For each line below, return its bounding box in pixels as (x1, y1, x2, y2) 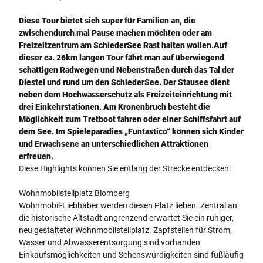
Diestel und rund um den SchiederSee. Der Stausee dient (19, 77, 230, 87)
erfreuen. (19, 151, 53, 161)
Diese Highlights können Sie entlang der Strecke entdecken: (19, 163, 231, 173)
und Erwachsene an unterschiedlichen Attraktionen (19, 139, 208, 149)
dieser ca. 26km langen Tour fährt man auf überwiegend (19, 52, 224, 62)
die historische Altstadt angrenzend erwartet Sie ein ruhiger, (19, 213, 234, 222)
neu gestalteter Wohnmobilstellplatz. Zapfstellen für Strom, (19, 225, 232, 235)
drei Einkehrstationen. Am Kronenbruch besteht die (19, 102, 210, 112)
